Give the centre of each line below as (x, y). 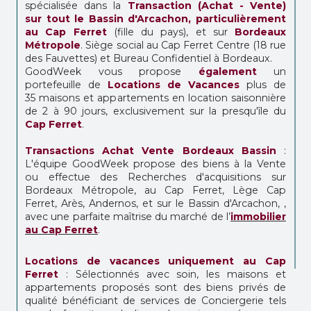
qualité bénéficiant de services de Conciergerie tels (155, 300)
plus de (263, 84)
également (227, 71)
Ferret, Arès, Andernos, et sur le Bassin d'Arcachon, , (155, 203)
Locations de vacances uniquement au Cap (155, 261)
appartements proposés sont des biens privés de (155, 287)
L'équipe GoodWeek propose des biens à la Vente (155, 163)
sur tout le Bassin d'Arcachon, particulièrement (155, 18)
